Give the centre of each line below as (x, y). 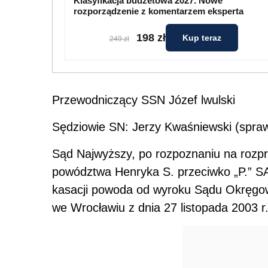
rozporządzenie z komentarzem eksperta (159, 11)
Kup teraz (202, 38)
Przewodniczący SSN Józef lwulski (144, 100)
